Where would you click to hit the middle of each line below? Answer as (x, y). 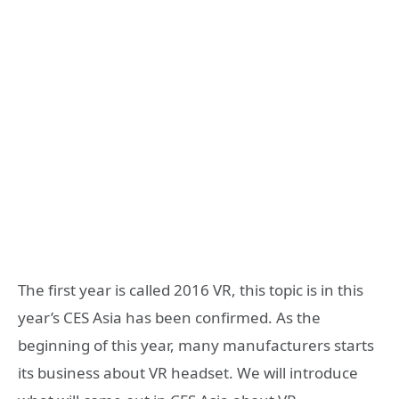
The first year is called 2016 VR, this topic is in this (191, 289)
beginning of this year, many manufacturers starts (196, 345)
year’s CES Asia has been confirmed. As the (169, 317)
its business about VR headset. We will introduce (188, 372)
